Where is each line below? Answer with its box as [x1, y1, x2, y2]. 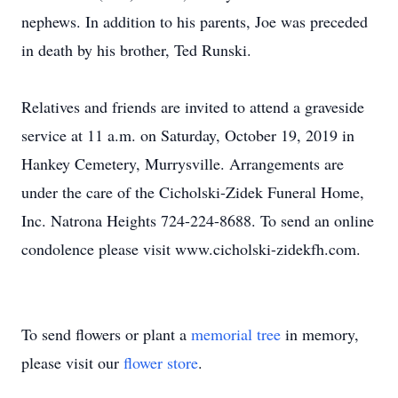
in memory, [281, 323, 359, 345]
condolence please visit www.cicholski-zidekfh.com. [21, 238, 361, 259]
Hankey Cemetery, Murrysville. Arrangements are [21, 153, 344, 174]
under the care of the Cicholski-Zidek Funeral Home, [21, 181, 364, 203]
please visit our [21, 352, 123, 373]
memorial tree [191, 323, 281, 345]
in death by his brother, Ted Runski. [21, 39, 251, 60]
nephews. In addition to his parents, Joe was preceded [21, 11, 368, 32]
